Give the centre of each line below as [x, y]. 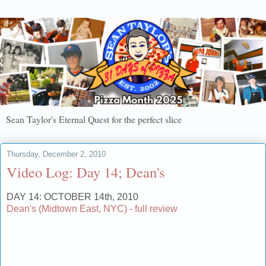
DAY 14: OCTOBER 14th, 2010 [72, 197]
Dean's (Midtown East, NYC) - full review [92, 209]
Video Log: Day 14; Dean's [86, 172]
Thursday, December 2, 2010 [56, 154]
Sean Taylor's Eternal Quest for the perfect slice [94, 119]
